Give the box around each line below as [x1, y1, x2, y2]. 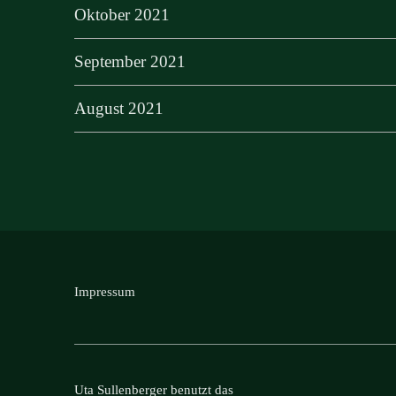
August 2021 [74, 99, 164, 118]
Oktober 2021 [74, 5, 170, 25]
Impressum [74, 285, 135, 300]
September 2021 [74, 52, 186, 72]
